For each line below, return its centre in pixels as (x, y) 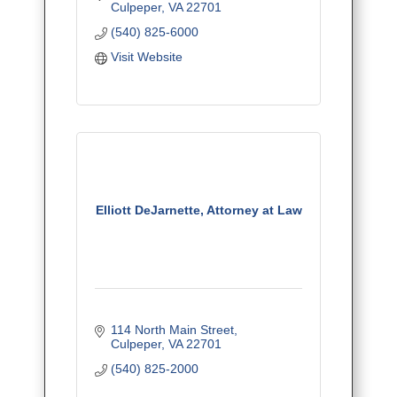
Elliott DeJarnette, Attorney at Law (198, 210)
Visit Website (146, 57)
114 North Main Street (172, 330)
